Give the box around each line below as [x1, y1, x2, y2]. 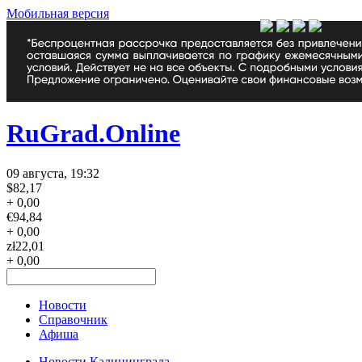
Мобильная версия [6, 6, 109, 20]
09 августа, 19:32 [6, 166, 99, 180]
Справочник [39, 312, 107, 326]
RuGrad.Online [6, 119, 180, 149]
